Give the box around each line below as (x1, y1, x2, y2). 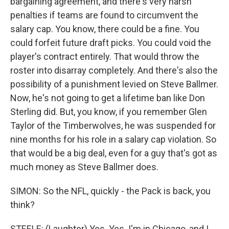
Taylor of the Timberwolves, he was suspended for (10, 120, 216, 131)
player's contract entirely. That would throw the (10, 51, 199, 62)
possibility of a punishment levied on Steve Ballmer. (10, 79, 218, 89)
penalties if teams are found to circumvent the (10, 10, 198, 20)
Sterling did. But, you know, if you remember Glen (10, 106, 207, 117)
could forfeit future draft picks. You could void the (10, 37, 211, 48)
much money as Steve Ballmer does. (10, 162, 158, 172)
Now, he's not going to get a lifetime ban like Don (10, 93, 205, 103)
